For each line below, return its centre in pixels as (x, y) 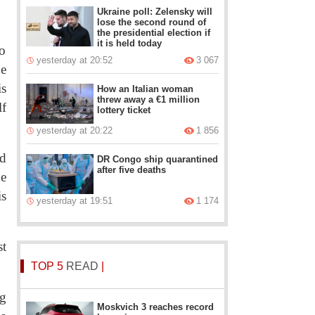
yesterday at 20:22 (75, 130)
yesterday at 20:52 (75, 60)
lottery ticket (124, 110)
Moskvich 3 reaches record (156, 307)
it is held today (130, 43)
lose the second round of (152, 22)
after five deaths (132, 170)
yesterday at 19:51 (75, 201)
